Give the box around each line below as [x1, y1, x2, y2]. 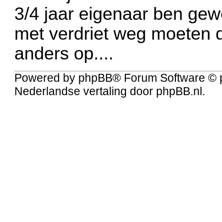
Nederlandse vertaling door [14, 84, 157, 98]
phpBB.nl [156, 84, 203, 98]
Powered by [14, 71, 79, 84]
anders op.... [14, 44, 114, 64]
